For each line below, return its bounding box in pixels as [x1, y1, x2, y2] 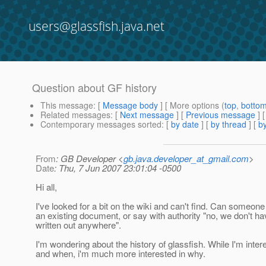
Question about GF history [32, 80, 157, 96]
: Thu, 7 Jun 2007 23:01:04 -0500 [54, 161, 181, 175]
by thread [211, 118, 246, 131]
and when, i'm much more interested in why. [36, 247, 205, 260]
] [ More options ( [158, 99, 224, 112]
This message [40, 99, 93, 112]
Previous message [186, 109, 255, 121]
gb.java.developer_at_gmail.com [123, 152, 249, 165]
